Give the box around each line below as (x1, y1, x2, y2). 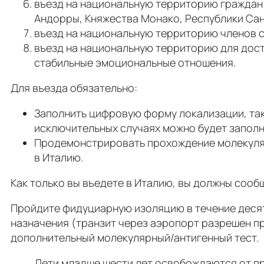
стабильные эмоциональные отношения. (34, 55, 236, 70)
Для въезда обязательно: (11, 80, 137, 95)
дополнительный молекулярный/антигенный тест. (11, 230, 259, 245)
